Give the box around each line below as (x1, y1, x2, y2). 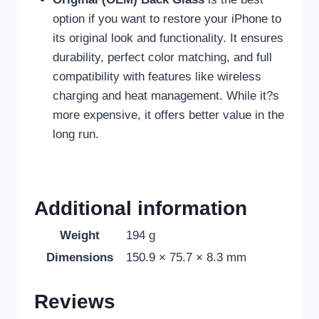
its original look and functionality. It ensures (52, 31, 283, 46)
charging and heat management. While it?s (52, 89, 279, 103)
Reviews (34, 291, 115, 313)
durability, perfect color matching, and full (52, 51, 272, 65)
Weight (60, 228, 100, 242)
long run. (52, 127, 99, 142)
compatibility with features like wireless (52, 70, 261, 84)
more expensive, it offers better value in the (52, 108, 284, 122)
